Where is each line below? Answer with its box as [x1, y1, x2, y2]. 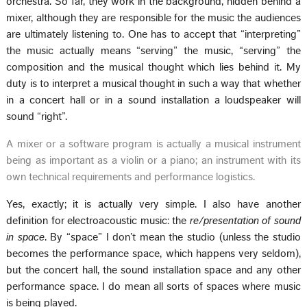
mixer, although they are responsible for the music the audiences [6, 12, 301, 23]
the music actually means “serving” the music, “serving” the [6, 45, 301, 56]
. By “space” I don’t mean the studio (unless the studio [44, 231, 301, 243]
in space [6, 231, 45, 243]
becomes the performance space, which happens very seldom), [6, 247, 301, 259]
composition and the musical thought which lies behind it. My [6, 61, 301, 73]
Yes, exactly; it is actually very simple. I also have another [6, 198, 301, 210]
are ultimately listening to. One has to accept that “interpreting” [6, 28, 301, 40]
